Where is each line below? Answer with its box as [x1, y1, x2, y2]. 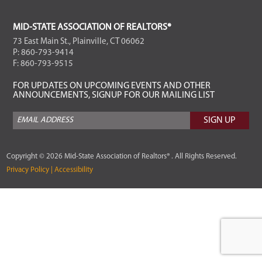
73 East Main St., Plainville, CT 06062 [12, 37, 144, 47]
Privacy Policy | [6, 166, 53, 174]
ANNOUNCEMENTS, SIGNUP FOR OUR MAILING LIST [12, 91, 215, 101]
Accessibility [53, 166, 94, 174]
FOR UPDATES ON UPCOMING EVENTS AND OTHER [12, 81, 211, 91]
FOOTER [6, 22, 83, 44]
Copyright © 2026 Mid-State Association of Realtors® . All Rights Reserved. [6, 153, 237, 161]
